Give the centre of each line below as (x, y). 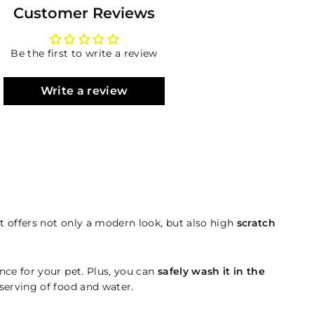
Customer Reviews (84, 13)
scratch (256, 223)
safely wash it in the (211, 271)
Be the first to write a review (84, 53)
